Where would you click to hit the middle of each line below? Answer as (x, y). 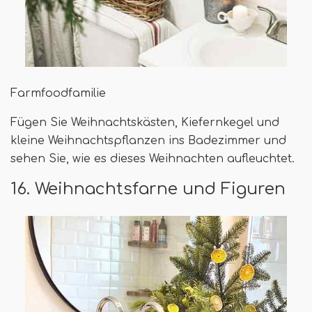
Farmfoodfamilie (58, 93)
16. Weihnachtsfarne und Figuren (148, 188)
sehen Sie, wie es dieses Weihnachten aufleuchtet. (153, 158)
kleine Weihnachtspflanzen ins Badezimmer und (148, 140)
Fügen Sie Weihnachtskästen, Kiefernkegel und (145, 122)
